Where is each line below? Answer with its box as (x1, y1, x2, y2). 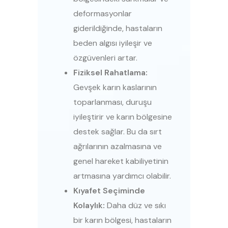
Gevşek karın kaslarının (73, 82, 157, 93)
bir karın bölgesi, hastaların (73, 215, 172, 226)
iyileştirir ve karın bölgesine (73, 111, 172, 123)
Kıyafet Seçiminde (73, 185, 145, 196)
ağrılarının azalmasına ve (73, 141, 162, 152)
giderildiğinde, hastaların (73, 23, 162, 34)
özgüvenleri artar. (73, 52, 137, 64)
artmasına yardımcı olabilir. (73, 170, 171, 182)
